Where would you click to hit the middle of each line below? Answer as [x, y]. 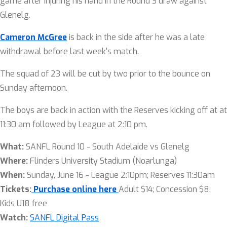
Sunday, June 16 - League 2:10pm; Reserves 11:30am [121, 175]
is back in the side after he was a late [136, 37]
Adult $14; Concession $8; [165, 189]
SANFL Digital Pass [64, 218]
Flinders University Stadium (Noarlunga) [103, 161]
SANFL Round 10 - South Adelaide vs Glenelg [108, 147]
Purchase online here [75, 189]
